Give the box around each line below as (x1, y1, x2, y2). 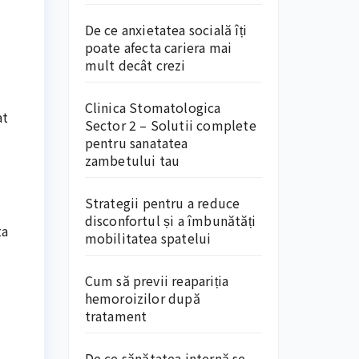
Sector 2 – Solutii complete (84, 115, 256, 135)
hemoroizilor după (84, 288, 200, 308)
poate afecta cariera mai (84, 38, 232, 57)
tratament (84, 306, 147, 325)
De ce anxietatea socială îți (84, 20, 248, 39)
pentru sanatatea (84, 133, 188, 152)
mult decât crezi (84, 55, 186, 75)
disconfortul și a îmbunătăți (84, 211, 256, 230)
